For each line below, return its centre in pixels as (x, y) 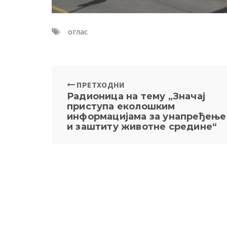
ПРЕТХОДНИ (100, 85)
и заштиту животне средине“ (142, 127)
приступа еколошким (121, 107)
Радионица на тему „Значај (136, 97)
